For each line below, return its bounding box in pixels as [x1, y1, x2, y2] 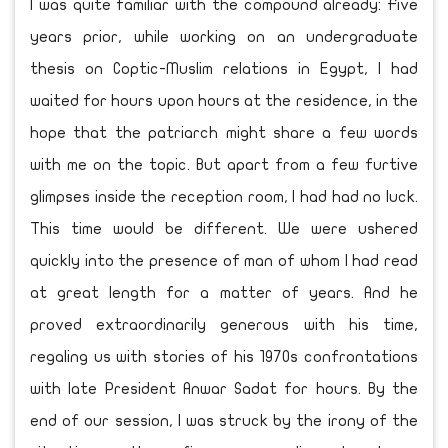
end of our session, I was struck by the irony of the [30, 412, 418, 429]
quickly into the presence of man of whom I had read [30, 252, 418, 269]
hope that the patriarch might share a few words [30, 124, 418, 141]
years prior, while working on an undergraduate [30, 28, 418, 45]
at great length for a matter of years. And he [30, 284, 418, 301]
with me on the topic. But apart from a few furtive [30, 156, 418, 173]
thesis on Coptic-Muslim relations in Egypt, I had [30, 60, 418, 77]
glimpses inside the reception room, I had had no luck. [30, 188, 418, 205]
